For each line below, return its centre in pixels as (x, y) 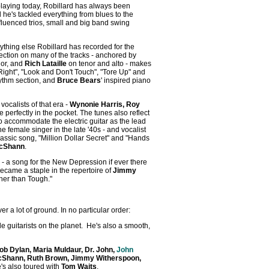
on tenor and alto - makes (109, 64)
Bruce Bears (79, 80)
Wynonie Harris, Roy (105, 104)
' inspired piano (126, 80)
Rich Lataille (46, 64)
